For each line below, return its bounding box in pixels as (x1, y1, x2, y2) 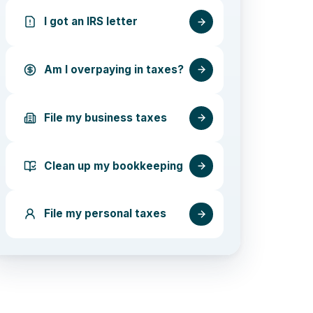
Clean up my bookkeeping (44, 159, 184, 173)
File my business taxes (44, 110, 168, 124)
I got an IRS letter (44, 15, 138, 29)
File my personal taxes (44, 207, 167, 221)
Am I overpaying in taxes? (44, 62, 184, 76)
